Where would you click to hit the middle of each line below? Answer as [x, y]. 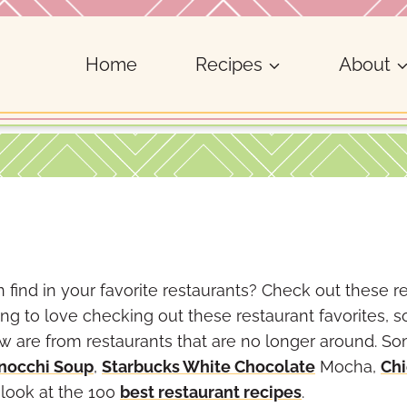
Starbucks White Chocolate [208, 367]
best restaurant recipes [211, 392]
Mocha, [348, 367]
